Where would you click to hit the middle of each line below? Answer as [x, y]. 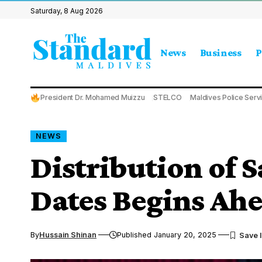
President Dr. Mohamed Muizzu [93, 97]
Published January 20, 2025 [167, 235]
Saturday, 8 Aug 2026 [67, 11]
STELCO [168, 97]
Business [220, 52]
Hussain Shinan [68, 235]
